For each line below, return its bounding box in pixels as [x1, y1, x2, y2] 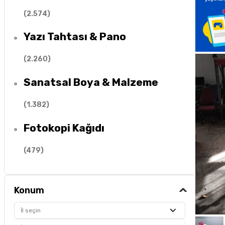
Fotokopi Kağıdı [24, 121, 105, 134]
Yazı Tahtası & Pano [24, 30, 127, 43]
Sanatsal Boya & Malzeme [24, 75, 159, 88]
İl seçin [21, 207, 41, 214]
